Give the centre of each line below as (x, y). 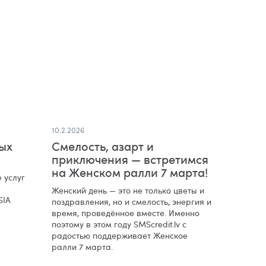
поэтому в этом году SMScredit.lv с (119, 224)
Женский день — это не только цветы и (128, 190)
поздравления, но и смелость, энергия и (131, 201)
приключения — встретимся (130, 159)
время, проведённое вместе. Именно (125, 213)
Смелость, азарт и (102, 146)
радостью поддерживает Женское (119, 235)
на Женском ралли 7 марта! (129, 172)
